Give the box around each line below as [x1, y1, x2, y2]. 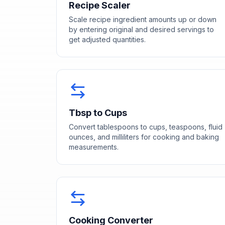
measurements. [69, 142, 119, 151]
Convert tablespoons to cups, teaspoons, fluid [69, 122, 222, 131]
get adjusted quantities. [69, 35, 146, 44]
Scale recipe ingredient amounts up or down [69, 15, 216, 24]
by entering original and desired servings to [69, 25, 214, 34]
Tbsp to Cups [69, 107, 127, 118]
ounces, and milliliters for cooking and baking [69, 132, 219, 141]
